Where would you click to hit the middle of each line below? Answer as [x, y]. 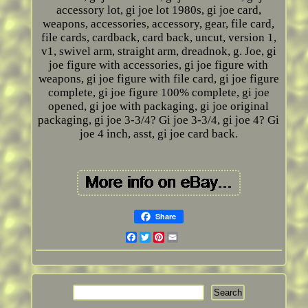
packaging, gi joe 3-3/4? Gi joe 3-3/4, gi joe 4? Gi [159, 120]
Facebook [161, 237]
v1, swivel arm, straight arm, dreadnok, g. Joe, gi [158, 52]
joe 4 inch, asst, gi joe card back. [158, 134]
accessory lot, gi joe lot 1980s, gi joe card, [158, 10]
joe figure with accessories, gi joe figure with [159, 65]
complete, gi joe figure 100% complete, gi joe [158, 93]
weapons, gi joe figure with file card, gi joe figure [158, 79]
